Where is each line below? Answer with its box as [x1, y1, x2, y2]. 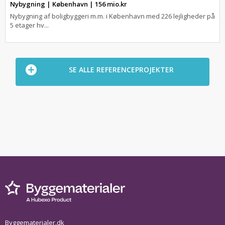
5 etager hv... [10, 21, 49, 30]
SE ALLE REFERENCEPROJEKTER [68, 65, 174, 74]
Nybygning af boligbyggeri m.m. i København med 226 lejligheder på [10, 12, 215, 21]
